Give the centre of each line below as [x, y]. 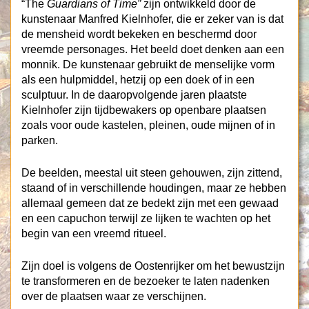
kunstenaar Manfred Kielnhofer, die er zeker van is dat [152, 19]
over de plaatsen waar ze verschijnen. [114, 296]
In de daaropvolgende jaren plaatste [159, 95]
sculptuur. [45, 95]
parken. [40, 140]
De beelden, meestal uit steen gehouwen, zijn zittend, [152, 173]
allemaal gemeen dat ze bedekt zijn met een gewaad [150, 203]
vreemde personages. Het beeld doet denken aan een [153, 49]
